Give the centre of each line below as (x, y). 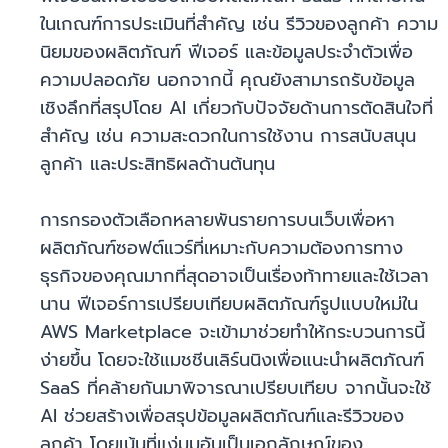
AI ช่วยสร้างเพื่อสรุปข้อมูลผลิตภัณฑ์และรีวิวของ (222, 416)
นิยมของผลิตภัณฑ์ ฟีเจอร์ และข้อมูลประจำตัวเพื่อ (226, 52)
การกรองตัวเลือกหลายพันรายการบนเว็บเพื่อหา (217, 220)
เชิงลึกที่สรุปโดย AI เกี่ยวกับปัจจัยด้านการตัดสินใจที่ (236, 108)
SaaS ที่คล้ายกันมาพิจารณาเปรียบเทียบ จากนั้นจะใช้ (235, 388)
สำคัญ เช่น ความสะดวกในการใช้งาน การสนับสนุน (228, 136)
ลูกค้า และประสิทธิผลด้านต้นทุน (157, 164)
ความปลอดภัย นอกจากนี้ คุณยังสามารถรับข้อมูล (227, 80)
